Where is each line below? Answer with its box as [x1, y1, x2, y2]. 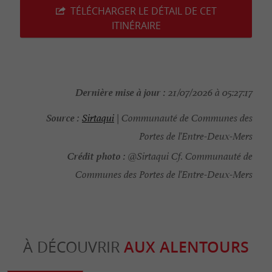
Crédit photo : [67, 147, 126, 163]
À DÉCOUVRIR [23, 237, 124, 257]
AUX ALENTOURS [124, 237, 249, 258]
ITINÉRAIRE [111, 19, 161, 33]
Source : [46, 109, 80, 125]
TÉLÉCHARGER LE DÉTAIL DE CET [70, 4, 217, 18]
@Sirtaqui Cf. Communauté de [126, 150, 253, 163]
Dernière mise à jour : [75, 83, 166, 100]
